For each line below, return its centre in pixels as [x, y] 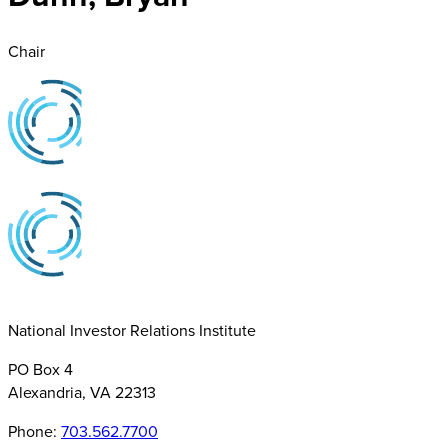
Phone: [34, 431]
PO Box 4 [40, 369]
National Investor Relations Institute [132, 330]
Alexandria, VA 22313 [82, 392]
